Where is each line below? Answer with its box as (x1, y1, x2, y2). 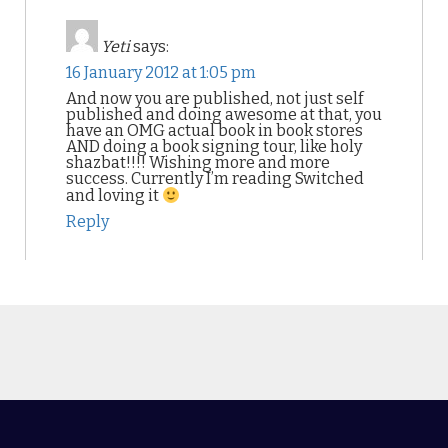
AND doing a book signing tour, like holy (66, 137, 362, 156)
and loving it (66, 186, 162, 206)
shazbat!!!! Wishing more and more (66, 153, 330, 172)
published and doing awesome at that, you (66, 105, 382, 124)
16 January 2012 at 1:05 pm (66, 63, 256, 82)
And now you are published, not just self (66, 89, 363, 108)
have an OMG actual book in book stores (66, 121, 363, 140)
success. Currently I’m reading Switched (66, 169, 364, 188)
